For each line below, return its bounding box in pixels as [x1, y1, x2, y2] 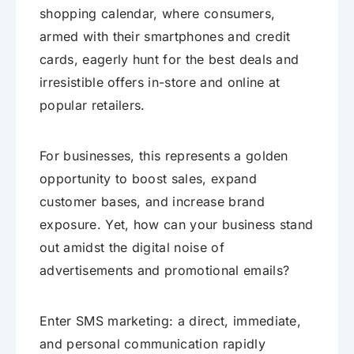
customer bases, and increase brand [40, 194, 265, 210]
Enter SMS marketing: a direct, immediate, [40, 313, 302, 330]
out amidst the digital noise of [40, 239, 224, 256]
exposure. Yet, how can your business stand [40, 217, 314, 233]
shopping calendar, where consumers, [40, 6, 276, 22]
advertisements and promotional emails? [40, 262, 290, 279]
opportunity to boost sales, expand [40, 171, 257, 187]
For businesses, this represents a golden [40, 148, 288, 164]
